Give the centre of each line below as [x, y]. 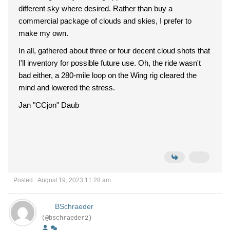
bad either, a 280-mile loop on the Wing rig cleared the [108, 75]
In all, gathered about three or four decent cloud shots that [114, 51]
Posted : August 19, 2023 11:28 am [62, 180]
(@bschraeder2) [67, 218]
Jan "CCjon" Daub [49, 105]
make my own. [43, 33]
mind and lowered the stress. [67, 88]
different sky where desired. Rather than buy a [95, 8]
